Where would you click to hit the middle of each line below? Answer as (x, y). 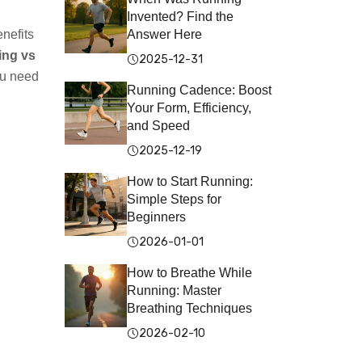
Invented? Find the (181, 17)
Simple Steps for (175, 200)
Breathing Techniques (190, 309)
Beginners (157, 217)
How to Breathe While (190, 273)
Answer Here (165, 35)
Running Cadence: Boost (200, 90)
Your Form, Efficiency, (189, 108)
